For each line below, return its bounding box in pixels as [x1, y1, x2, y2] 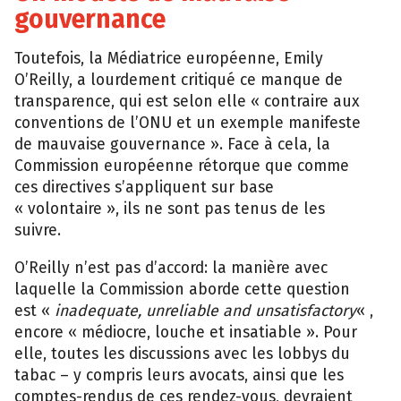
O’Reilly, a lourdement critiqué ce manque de [14, 71, 343, 90]
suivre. [14, 221, 61, 241]
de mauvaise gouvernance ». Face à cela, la [14, 135, 330, 155]
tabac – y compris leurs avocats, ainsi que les [14, 365, 344, 385]
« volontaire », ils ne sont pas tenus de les [14, 200, 325, 219]
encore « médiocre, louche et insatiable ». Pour [14, 322, 357, 342]
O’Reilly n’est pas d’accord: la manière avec [14, 258, 328, 277]
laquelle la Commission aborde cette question [14, 279, 350, 299]
